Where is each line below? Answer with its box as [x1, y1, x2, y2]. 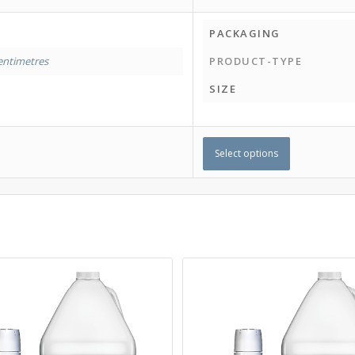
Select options [215, 147, 278, 161]
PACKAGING [209, 26, 281, 41]
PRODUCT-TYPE [209, 54, 302, 69]
